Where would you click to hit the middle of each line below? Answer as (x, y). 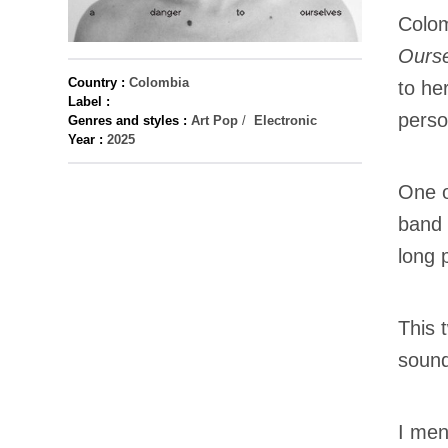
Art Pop (214, 120)
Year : (85, 139)
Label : (89, 101)
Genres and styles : (127, 120)
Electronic (285, 120)
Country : (96, 82)
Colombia (159, 82)
